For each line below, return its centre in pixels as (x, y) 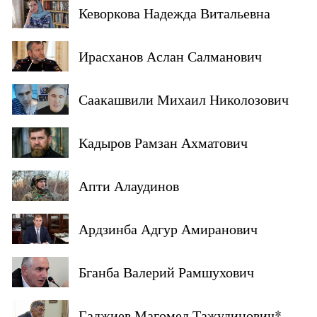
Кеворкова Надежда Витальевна (174, 13)
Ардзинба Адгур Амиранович (168, 229)
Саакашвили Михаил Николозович (184, 100)
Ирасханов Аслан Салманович (170, 57)
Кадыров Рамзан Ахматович (163, 143)
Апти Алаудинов (129, 186)
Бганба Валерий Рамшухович (166, 272)
